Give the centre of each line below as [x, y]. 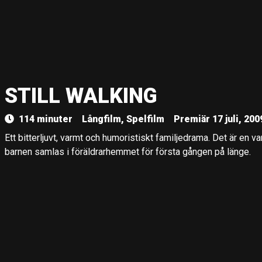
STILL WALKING [81, 96]
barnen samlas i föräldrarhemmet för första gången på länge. [128, 152]
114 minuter [46, 119]
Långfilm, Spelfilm [123, 119]
